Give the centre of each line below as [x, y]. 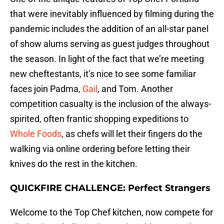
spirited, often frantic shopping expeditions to [99, 119]
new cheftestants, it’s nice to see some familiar [103, 74]
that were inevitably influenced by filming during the [112, 14]
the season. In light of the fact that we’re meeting [107, 59]
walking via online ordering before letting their [100, 149]
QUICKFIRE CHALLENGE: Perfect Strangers [110, 188]
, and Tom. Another [135, 89]
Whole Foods [36, 134]
